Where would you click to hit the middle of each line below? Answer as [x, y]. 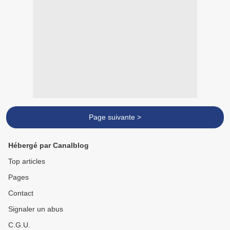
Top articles [27, 161]
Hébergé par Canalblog [49, 146]
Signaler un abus [36, 209]
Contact [21, 193]
